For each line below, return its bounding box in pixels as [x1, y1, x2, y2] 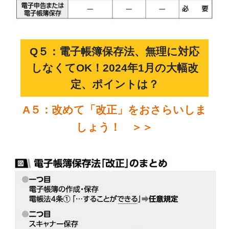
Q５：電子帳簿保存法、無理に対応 [30, 45, 199, 58]
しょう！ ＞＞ [76, 121, 153, 133]
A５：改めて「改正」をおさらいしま [22, 104, 207, 116]
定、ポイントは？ [70, 78, 159, 90]
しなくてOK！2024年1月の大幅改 [31, 62, 198, 74]
